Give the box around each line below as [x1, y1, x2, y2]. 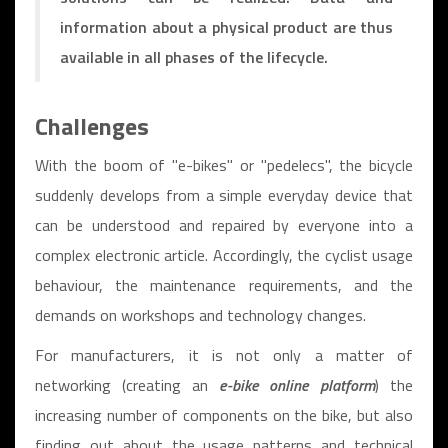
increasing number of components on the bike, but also [35, 403, 413, 427]
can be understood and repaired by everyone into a [35, 213, 413, 237]
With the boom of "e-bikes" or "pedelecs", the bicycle [35, 153, 413, 177]
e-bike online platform [218, 373, 376, 397]
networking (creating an [35, 373, 219, 397]
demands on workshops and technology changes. [35, 303, 366, 327]
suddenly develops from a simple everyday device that [35, 183, 413, 207]
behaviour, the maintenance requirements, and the [35, 273, 413, 297]
